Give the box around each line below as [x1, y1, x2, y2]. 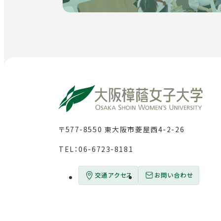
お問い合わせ [154, 171, 194, 180]
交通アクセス [94, 171, 133, 180]
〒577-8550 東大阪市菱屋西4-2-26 [59, 124, 185, 135]
